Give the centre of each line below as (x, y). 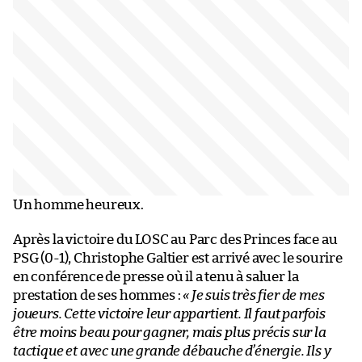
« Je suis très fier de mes (254, 295)
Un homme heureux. (78, 204)
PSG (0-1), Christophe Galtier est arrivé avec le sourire (178, 258)
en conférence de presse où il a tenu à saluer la (156, 276)
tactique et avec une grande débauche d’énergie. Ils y (172, 351)
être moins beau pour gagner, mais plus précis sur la (170, 332)
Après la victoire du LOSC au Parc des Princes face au (175, 239)
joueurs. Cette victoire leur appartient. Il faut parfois (169, 314)
